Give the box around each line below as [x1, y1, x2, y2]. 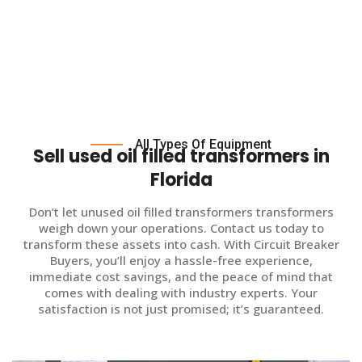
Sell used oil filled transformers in [32, 143, 330, 169]
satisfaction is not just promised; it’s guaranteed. [38, 300, 324, 317]
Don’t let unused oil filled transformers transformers [28, 203, 334, 220]
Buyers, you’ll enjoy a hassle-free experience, [49, 251, 313, 268]
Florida [149, 166, 213, 192]
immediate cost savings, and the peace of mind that [29, 267, 333, 284]
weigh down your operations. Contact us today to [38, 219, 324, 236]
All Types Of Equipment [135, 137, 271, 153]
